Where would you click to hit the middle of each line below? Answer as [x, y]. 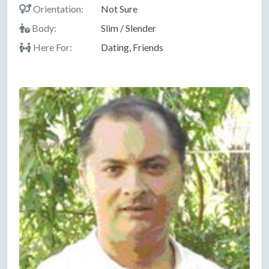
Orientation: [57, 9]
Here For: [52, 47]
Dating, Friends [132, 47]
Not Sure [119, 9]
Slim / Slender [128, 28]
